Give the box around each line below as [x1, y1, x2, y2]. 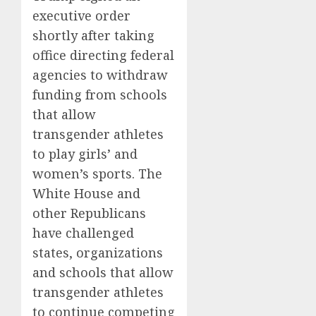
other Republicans [32, 204, 146, 221]
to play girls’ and [32, 145, 138, 162]
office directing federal [32, 46, 174, 63]
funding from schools [32, 85, 167, 103]
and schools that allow [32, 263, 174, 281]
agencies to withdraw [32, 66, 168, 83]
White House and [32, 184, 140, 202]
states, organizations [32, 243, 163, 261]
